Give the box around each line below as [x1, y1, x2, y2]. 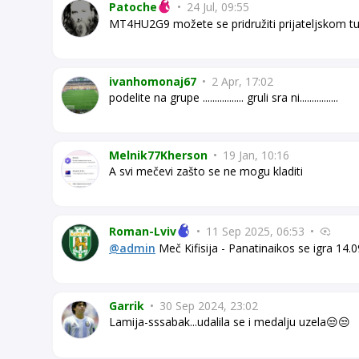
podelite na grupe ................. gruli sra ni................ [109, 89, 338, 105]
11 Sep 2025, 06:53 [203, 224, 308, 240]
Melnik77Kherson [109, 147, 208, 163]
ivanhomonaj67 [109, 73, 196, 89]
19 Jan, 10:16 [220, 147, 289, 163]
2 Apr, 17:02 [208, 73, 273, 89]
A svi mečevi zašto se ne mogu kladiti [109, 163, 303, 179]
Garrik [109, 298, 144, 314]
